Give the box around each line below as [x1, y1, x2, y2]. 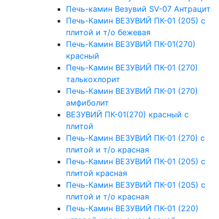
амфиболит [66, 98, 109, 108]
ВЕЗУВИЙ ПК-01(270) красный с [66, 109, 189, 120]
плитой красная [66, 168, 127, 178]
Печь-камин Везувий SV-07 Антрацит [66, 4, 211, 14]
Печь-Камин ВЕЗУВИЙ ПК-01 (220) [66, 203, 198, 214]
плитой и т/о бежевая [66, 27, 151, 38]
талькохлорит [66, 74, 120, 85]
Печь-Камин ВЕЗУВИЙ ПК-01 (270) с [66, 133, 205, 143]
